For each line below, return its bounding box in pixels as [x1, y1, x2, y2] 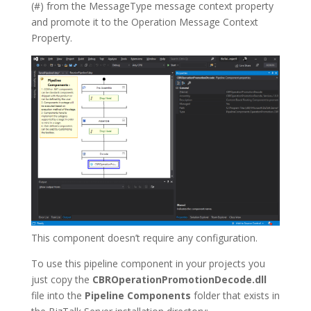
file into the [31, 289, 82, 302]
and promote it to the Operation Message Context [31, 15, 258, 28]
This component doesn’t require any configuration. [31, 231, 258, 244]
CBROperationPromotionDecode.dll [92, 273, 267, 286]
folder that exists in [190, 289, 280, 302]
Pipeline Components [81, 289, 191, 302]
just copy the [31, 273, 92, 286]
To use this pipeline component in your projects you [31, 257, 265, 270]
